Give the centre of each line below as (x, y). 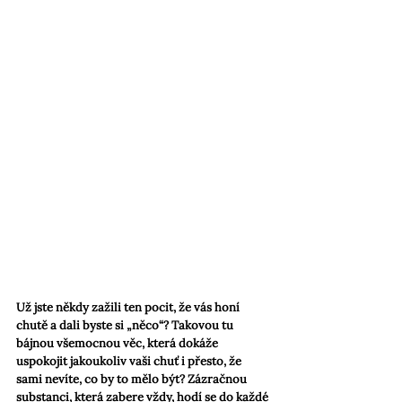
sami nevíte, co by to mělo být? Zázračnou (133, 380)
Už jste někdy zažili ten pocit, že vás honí (129, 308)
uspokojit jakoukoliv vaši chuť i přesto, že (130, 362)
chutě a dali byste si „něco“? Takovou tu (126, 326)
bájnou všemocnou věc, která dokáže (118, 344)
